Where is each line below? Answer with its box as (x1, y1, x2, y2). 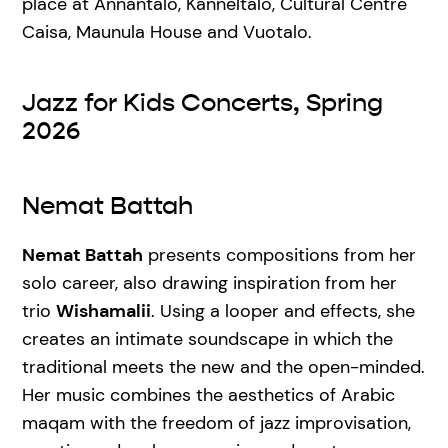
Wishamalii (56, 298, 151, 323)
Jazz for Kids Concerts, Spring (22, 88, 383, 119)
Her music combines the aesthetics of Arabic (22, 382, 395, 407)
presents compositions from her (143, 242, 416, 267)
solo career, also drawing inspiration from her (22, 270, 397, 295)
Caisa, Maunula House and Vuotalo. (22, 20, 312, 45)
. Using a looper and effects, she (151, 298, 415, 323)
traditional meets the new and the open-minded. (22, 354, 425, 379)
